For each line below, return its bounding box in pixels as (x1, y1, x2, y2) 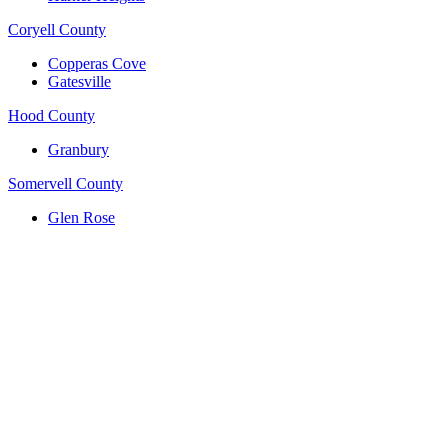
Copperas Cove (48, 55, 146, 73)
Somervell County (8, 175, 123, 193)
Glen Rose (48, 209, 115, 227)
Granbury (48, 141, 109, 159)
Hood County (8, 107, 95, 125)
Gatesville (48, 73, 111, 91)
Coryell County (8, 21, 106, 39)
